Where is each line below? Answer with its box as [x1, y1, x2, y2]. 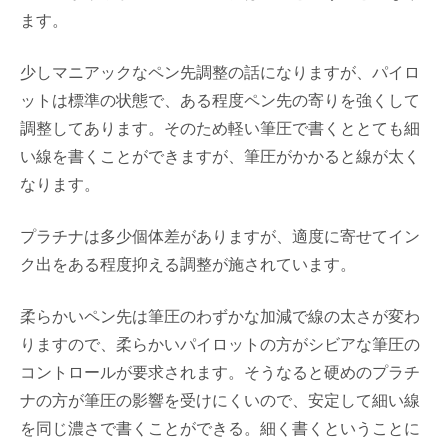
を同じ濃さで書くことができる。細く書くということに [20, 417, 420, 439]
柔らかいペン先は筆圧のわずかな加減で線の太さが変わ [20, 305, 420, 327]
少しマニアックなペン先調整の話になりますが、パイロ [20, 61, 420, 83]
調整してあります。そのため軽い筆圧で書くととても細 [20, 117, 420, 139]
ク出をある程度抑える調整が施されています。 [20, 253, 356, 275]
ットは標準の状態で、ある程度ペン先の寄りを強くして [20, 89, 420, 111]
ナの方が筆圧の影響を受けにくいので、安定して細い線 [20, 389, 420, 411]
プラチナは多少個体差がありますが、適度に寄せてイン [20, 225, 420, 247]
